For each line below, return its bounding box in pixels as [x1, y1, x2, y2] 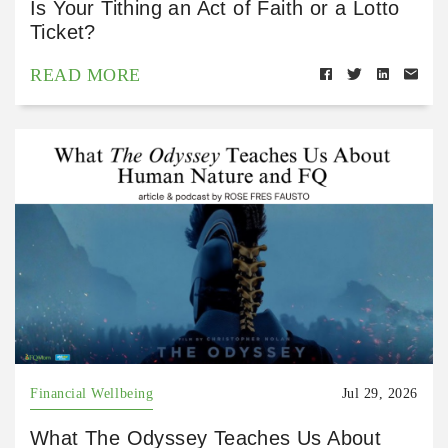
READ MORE [30, 65, 141, 86]
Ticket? [30, 21, 96, 44]
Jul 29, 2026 [341, 386, 418, 402]
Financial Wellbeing [30, 386, 154, 402]
